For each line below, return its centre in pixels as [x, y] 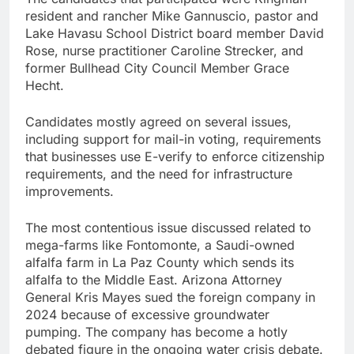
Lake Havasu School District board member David [175, 34]
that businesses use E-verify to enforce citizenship [175, 157]
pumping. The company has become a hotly [156, 332]
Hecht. [45, 86]
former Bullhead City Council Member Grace [157, 68]
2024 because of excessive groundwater [147, 315]
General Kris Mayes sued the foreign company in [170, 298]
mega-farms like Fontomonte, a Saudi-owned [160, 245]
